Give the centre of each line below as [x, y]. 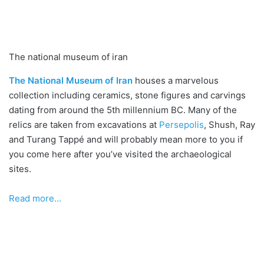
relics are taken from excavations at [84, 124]
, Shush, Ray [230, 124]
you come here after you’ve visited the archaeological [120, 154]
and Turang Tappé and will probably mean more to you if [126, 139]
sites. [20, 169]
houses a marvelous [176, 80]
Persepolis [181, 124]
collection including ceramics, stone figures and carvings [127, 95]
